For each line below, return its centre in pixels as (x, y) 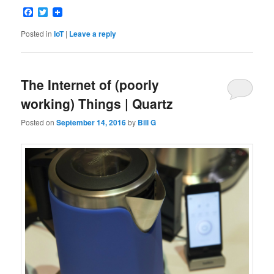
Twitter (62, 12)
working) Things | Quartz (97, 103)
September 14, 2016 (91, 122)
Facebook (55, 12)
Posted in (37, 34)
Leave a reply (93, 34)
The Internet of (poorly (90, 84)
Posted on (39, 122)
